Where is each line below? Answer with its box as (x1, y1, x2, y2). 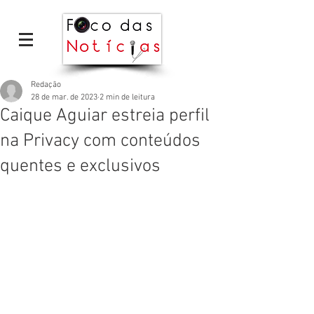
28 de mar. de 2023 (31, 93, 97, 102)
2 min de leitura (100, 93, 155, 102)
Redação (31, 80, 61, 90)
